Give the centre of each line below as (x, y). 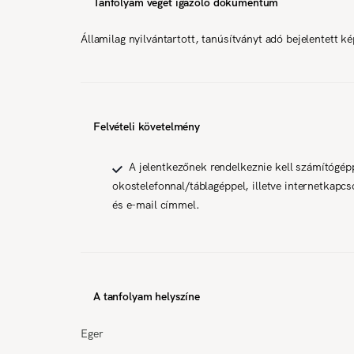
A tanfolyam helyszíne (147, 296)
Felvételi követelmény (147, 126)
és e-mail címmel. (156, 204)
